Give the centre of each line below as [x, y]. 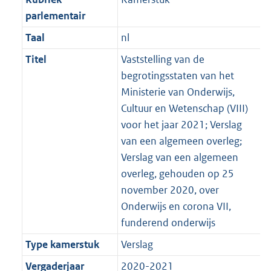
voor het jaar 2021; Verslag [181, 125]
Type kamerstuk [62, 245]
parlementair [55, 16]
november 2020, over [170, 190]
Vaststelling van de [162, 60]
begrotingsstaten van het [177, 76]
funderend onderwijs [168, 223]
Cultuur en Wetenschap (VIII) [184, 109]
